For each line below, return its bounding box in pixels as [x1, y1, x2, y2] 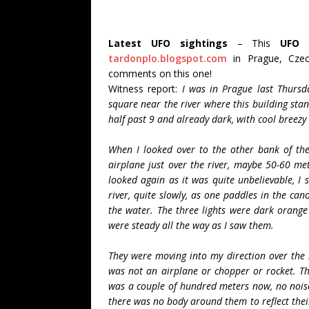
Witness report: [108, 82, 182, 95]
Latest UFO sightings [108, 37, 228, 50]
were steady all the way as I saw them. [108, 219, 274, 232]
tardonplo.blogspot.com [108, 52, 227, 65]
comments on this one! [108, 67, 212, 80]
